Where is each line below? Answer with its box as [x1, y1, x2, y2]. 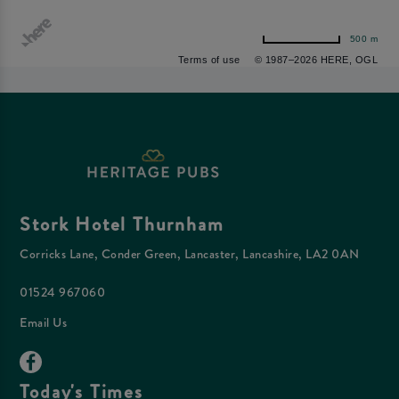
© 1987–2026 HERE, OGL [254, 54, 378, 66]
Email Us [20, 313, 68, 332]
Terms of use [177, 54, 240, 66]
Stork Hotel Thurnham [20, 210, 224, 239]
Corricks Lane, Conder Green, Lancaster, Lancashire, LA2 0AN [20, 245, 360, 265]
